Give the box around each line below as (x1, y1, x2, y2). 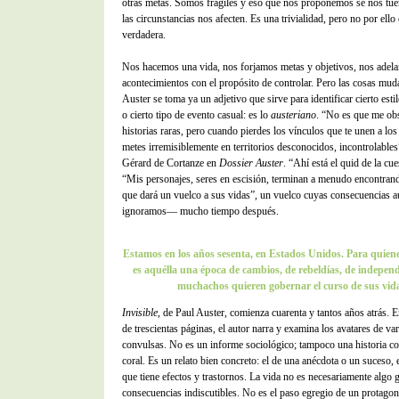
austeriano (271, 109, 316, 121)
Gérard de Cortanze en (122, 157, 219, 169)
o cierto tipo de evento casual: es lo (122, 109, 271, 121)
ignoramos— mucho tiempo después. (122, 205, 279, 217)
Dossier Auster (219, 157, 283, 169)
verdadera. (122, 28, 166, 41)
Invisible (122, 306, 158, 319)
